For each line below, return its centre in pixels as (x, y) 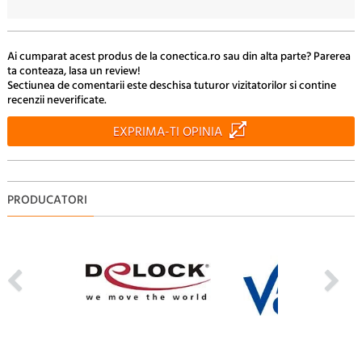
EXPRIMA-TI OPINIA (167, 132)
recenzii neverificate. (57, 100)
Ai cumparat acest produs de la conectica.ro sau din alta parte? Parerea (179, 57)
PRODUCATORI (47, 200)
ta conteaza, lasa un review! (74, 71)
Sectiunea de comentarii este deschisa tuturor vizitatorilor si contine (171, 86)
